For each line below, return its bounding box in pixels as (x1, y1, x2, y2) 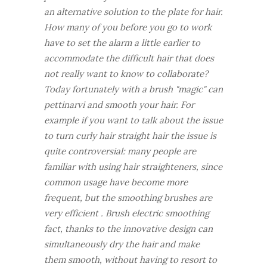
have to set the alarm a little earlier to (44, 37, 200, 48)
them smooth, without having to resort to (44, 254, 217, 265)
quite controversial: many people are (44, 145, 196, 157)
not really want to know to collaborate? (44, 68, 208, 79)
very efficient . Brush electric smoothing (44, 207, 209, 219)
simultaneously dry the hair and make (44, 238, 200, 250)
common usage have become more (44, 176, 188, 188)
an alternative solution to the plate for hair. (44, 6, 223, 17)
